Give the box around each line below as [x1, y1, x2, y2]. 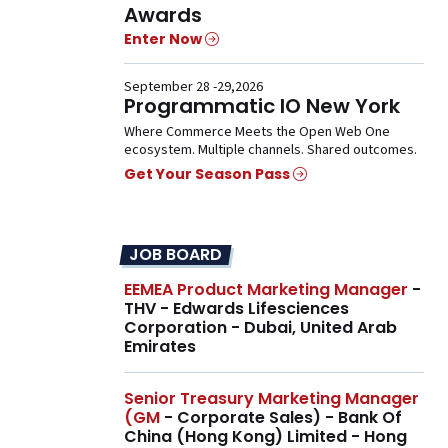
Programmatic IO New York [124, 91, 400, 120]
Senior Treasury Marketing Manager [124, 387, 419, 411]
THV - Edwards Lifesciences [124, 297, 349, 321]
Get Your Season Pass [124, 164, 293, 185]
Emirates [124, 335, 196, 359]
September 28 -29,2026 [124, 76, 263, 97]
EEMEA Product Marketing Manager [124, 278, 408, 302]
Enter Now [124, 28, 205, 49]
